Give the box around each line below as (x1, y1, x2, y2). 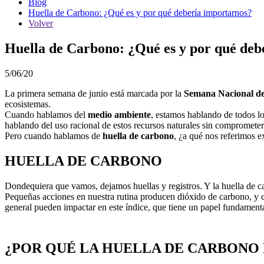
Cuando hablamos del (5, 109, 88, 120)
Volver (28, 18, 53, 28)
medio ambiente (88, 109, 151, 120)
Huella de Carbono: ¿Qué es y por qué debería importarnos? (28, 8, 252, 18)
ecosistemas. (5, 98, 51, 109)
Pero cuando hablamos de (5, 130, 103, 141)
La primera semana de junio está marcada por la (5, 88, 184, 98)
